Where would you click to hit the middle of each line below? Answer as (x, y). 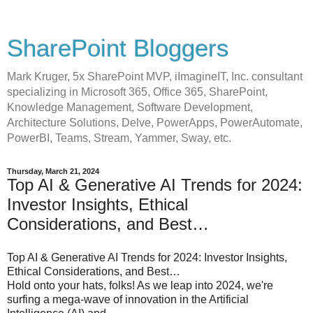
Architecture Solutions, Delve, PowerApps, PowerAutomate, (155, 123)
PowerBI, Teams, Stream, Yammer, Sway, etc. (119, 138)
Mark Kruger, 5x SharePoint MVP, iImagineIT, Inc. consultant (155, 77)
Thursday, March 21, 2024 (53, 171)
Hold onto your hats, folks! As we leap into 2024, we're (140, 285)
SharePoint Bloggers (118, 48)
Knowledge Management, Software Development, (130, 107)
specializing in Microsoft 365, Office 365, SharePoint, (137, 92)
